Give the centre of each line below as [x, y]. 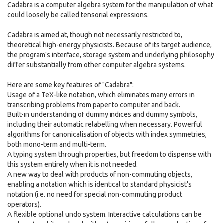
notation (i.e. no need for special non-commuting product [95, 194]
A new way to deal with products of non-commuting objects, [100, 174]
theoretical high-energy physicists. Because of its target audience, [110, 45]
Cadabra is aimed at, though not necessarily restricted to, [95, 35]
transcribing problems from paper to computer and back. [94, 105]
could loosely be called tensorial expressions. [78, 15]
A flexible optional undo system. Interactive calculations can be [105, 214]
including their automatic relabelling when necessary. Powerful [105, 124]
